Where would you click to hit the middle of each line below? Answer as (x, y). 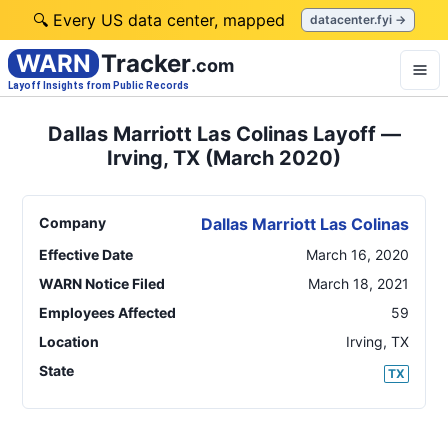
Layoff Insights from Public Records (98, 85)
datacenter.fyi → (358, 19)
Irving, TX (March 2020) (224, 158)
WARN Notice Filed (102, 283)
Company (72, 222)
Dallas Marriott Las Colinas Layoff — (224, 134)
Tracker (146, 63)
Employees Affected (107, 312)
